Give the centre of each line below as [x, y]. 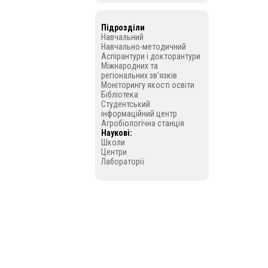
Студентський [125, 104]
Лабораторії [122, 162]
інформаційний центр [139, 114]
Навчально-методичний [143, 47]
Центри [114, 152]
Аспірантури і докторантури [150, 56]
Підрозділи [123, 28]
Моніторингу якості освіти [147, 85]
